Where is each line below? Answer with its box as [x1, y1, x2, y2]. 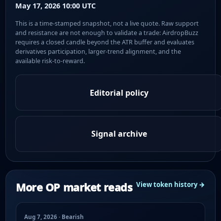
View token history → [136, 180, 205, 189]
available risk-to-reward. [15, 56, 85, 65]
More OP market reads [16, 180, 133, 194]
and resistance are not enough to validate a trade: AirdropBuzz [15, 28, 199, 37]
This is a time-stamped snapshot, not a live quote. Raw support [15, 19, 199, 28]
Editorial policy [89, 87, 148, 98]
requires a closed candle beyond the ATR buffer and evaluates [15, 37, 195, 46]
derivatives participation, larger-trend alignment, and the [15, 47, 182, 56]
